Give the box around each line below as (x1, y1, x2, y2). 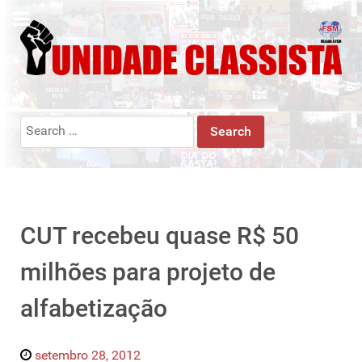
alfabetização (20, 293, 167, 322)
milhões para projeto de (20, 257, 276, 286)
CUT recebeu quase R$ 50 (20, 221, 299, 250)
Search (19, 116, 59, 132)
